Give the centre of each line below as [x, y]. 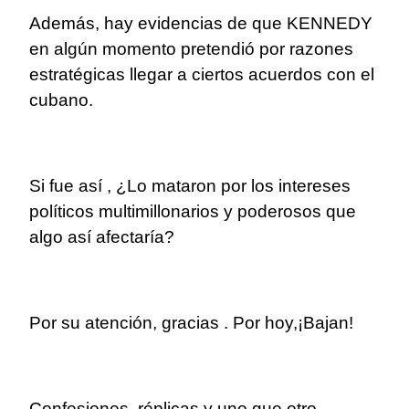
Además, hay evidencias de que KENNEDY [201, 24]
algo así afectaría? [102, 237]
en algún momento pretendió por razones [191, 49]
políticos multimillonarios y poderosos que [193, 212]
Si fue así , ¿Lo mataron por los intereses [190, 186]
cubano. [61, 100]
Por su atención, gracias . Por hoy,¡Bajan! [194, 323]
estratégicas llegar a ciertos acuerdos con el [202, 75]
